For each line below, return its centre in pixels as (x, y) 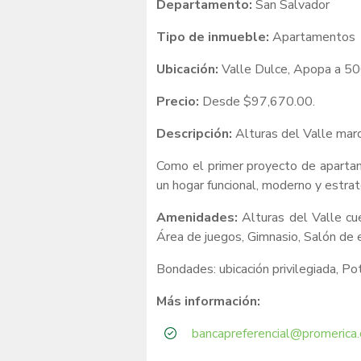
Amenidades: (199, 217)
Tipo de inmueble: (213, 37)
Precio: (179, 101)
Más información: (208, 301)
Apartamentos (312, 37)
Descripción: (196, 133)
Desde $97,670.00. (259, 101)
